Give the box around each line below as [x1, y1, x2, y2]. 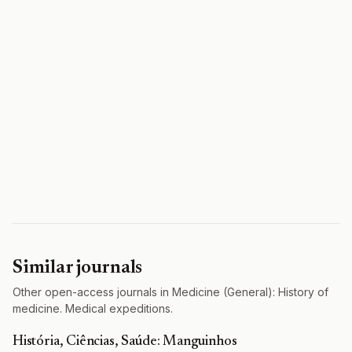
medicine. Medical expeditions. [13, 302, 173, 315]
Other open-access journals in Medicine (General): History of [13, 285, 328, 299]
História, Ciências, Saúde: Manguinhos [13, 335, 237, 349]
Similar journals [13, 258, 143, 277]
